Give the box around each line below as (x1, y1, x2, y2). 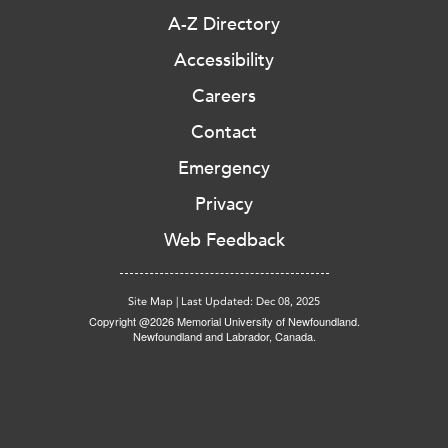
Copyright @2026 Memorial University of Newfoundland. (88, 313, 360, 330)
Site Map (128, 295, 173, 309)
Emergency (178, 157, 270, 180)
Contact (191, 121, 257, 144)
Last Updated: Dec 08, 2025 (181, 295, 320, 309)
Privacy (195, 193, 253, 216)
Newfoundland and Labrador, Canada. (132, 328, 316, 345)
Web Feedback (163, 229, 285, 252)
